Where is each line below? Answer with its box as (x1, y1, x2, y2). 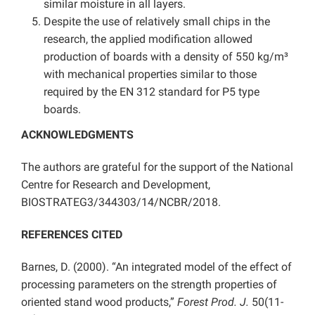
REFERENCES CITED (21, 227, 122, 241)
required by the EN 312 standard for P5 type (44, 84, 259, 98)
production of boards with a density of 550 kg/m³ (44, 49, 288, 63)
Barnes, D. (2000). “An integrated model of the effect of (21, 259, 292, 274)
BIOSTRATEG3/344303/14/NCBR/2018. (21, 195, 221, 209)
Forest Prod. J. (177, 295, 249, 309)
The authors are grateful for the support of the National (21, 160, 293, 174)
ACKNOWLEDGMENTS (21, 127, 134, 141)
